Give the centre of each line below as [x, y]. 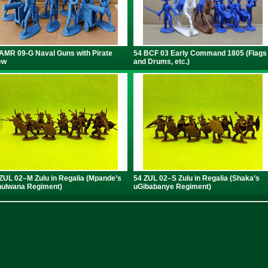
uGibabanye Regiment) [172, 187]
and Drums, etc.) [161, 62]
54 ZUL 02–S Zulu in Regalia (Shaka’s [196, 178]
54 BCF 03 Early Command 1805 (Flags [200, 53]
